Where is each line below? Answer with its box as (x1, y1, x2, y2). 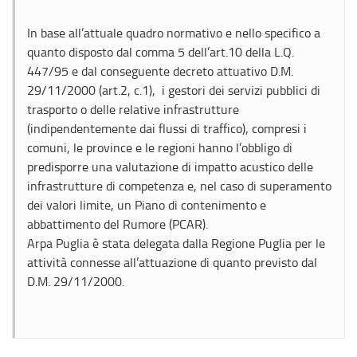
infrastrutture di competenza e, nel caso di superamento (27, 177, 331, 194)
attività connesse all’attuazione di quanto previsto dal (27, 253, 317, 271)
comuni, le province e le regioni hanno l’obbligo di (27, 139, 292, 156)
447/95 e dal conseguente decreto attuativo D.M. (27, 62, 293, 80)
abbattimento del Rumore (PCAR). (27, 215, 208, 233)
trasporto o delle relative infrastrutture (27, 100, 239, 118)
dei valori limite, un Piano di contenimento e (27, 196, 266, 214)
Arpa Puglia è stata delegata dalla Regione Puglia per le (27, 234, 325, 252)
